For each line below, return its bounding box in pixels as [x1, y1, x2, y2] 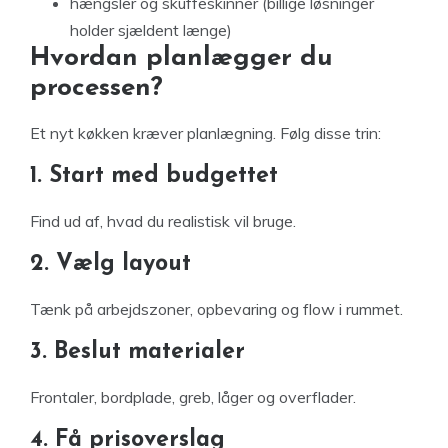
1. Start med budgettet [30, 164, 278, 188]
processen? [30, 74, 163, 102]
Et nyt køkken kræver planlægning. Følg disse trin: [30, 122, 381, 143]
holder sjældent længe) [70, 19, 232, 40]
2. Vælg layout [30, 252, 191, 276]
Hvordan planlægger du [30, 44, 333, 72]
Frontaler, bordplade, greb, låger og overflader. [30, 386, 356, 407]
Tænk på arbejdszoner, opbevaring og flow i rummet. [30, 298, 403, 319]
